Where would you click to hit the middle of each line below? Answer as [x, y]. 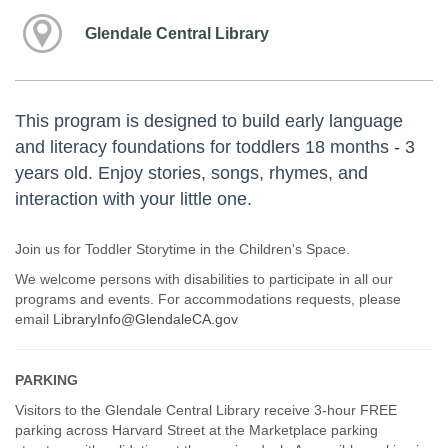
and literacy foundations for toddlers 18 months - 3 [215, 146]
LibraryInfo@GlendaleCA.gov [145, 318]
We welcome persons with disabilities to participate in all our [204, 278]
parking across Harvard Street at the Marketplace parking [196, 429]
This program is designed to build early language [209, 120]
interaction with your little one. [133, 198]
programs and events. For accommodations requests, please [208, 298]
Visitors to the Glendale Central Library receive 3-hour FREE [206, 409]
